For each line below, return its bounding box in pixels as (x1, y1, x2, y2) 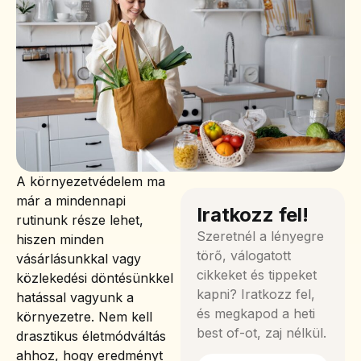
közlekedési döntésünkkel (16, 269, 173, 286)
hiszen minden (16, 230, 104, 247)
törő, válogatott (197, 247, 291, 263)
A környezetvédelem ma (16, 172, 165, 189)
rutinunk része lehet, (16, 211, 143, 228)
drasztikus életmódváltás (16, 327, 166, 344)
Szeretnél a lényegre (197, 227, 324, 244)
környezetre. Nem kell (16, 308, 152, 325)
